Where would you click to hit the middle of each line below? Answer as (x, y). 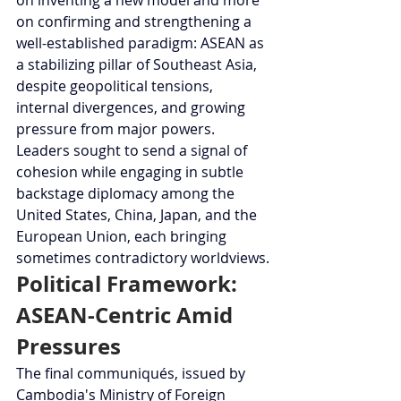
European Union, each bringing (123, 236)
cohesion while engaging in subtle (132, 171)
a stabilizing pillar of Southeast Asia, (138, 64)
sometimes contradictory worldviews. (143, 257)
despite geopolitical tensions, (116, 85)
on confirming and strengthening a (136, 21)
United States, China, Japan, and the (138, 214)
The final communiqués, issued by (132, 373)
